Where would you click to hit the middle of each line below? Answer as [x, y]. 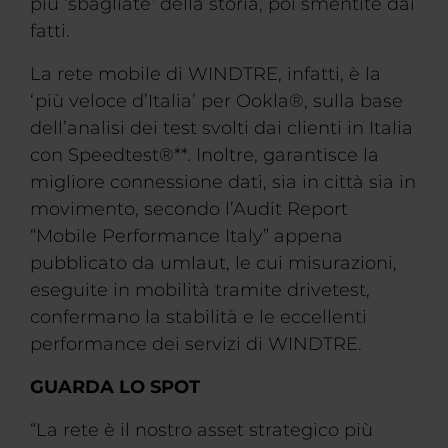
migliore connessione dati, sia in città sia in [223, 182]
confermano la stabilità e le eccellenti [198, 317]
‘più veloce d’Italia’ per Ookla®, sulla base [216, 101]
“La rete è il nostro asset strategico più [201, 430]
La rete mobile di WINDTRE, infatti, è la [205, 74]
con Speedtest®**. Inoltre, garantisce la [204, 155]
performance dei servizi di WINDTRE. [196, 344]
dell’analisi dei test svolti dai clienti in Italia [221, 128]
